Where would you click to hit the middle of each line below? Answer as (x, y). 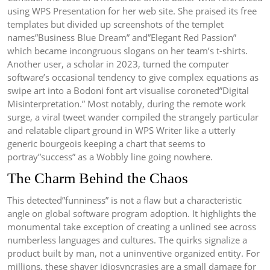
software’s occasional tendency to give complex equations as (133, 77)
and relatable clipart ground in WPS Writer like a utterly (121, 130)
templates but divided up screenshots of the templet (115, 24)
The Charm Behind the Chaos (98, 178)
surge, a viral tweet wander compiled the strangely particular (133, 117)
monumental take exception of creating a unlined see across (132, 227)
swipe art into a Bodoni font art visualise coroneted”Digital (128, 91)
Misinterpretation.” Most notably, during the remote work (127, 104)
